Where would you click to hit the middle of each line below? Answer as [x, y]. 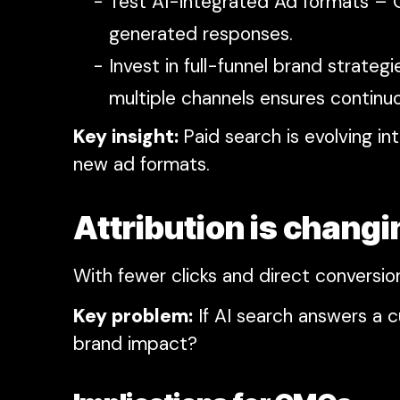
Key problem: [133, 317]
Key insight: [128, 136]
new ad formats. [142, 164]
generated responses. [201, 33]
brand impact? [135, 344]
